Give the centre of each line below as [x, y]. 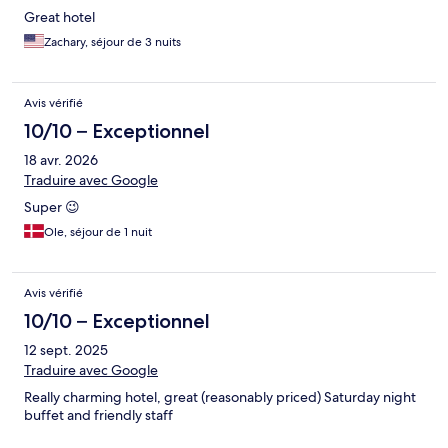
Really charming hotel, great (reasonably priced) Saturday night [220, 397]
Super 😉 [52, 207]
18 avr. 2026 [61, 160]
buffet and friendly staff [98, 415]
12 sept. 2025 [66, 350]
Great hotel [59, 17]
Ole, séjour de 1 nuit [98, 232]
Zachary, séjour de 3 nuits [112, 42]
